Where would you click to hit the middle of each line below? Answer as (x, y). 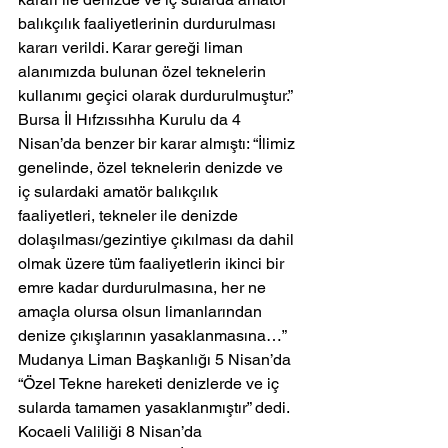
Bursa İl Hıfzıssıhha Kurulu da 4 (131, 120)
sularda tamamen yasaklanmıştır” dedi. (154, 408)
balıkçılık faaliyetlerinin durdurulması (149, 24)
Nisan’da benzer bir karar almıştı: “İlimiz (158, 144)
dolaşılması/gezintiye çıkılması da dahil (158, 240)
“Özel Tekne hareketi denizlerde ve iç (150, 384)
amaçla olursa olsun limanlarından (142, 312)
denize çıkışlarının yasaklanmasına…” (152, 336)
